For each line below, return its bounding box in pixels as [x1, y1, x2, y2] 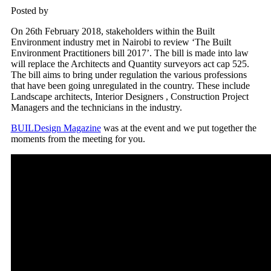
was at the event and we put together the [100, 123, 256, 134]
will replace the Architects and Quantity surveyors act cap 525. [10, 59, 249, 70]
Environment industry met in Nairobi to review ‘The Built [10, 37, 231, 48]
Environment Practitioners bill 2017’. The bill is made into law [10, 48, 249, 59]
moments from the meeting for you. [10, 134, 145, 145]
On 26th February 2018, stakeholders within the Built [10, 26, 215, 37]
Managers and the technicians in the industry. [10, 102, 182, 113]
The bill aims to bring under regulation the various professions [10, 70, 247, 80]
